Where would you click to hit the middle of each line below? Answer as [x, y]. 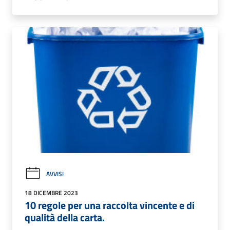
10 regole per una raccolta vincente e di [110, 205]
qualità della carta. [65, 218]
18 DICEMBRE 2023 [51, 193]
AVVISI [55, 174]
